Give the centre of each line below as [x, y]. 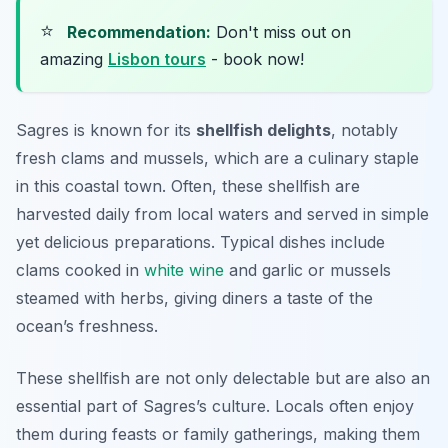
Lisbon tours [157, 59]
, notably [364, 130]
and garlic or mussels [307, 270]
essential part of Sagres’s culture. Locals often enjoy [215, 406]
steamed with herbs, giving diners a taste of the [194, 298]
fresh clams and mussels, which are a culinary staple [217, 158]
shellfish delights [263, 130]
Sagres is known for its [106, 130]
